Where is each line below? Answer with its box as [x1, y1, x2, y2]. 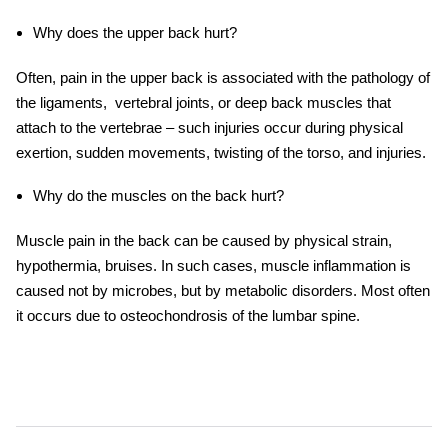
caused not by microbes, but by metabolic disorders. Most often [16, 282, 430, 300]
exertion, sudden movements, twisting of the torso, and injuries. [16, 144, 426, 162]
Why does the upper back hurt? [32, 24, 237, 42]
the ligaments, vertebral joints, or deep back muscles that [16, 94, 391, 112]
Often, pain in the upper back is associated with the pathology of [16, 69, 430, 87]
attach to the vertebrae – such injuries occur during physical [16, 119, 403, 137]
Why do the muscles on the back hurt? [32, 187, 284, 205]
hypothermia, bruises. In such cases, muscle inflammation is [16, 257, 411, 275]
